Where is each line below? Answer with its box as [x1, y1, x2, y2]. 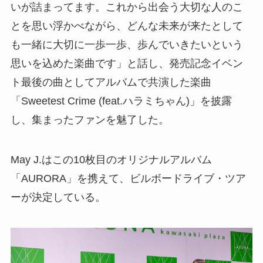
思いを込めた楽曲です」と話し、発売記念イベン [10, 58, 243, 70]
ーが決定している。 [10, 191, 106, 203]
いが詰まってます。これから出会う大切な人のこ [10, 1, 243, 14]
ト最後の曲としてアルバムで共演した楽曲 [10, 76, 211, 89]
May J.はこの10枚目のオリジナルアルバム [10, 153, 212, 166]
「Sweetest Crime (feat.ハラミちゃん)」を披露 [10, 95, 232, 107]
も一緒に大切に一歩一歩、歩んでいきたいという [10, 39, 243, 51]
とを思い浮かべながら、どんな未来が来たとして [10, 20, 243, 32]
